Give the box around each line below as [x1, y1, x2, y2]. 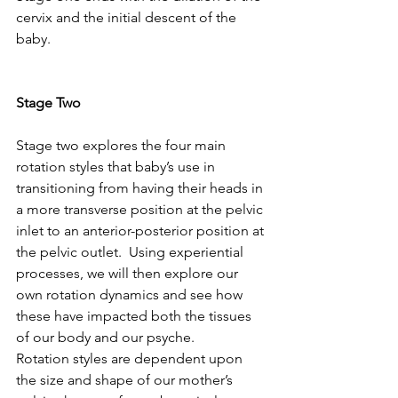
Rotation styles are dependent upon [16, 349, 246, 367]
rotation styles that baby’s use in [16, 157, 219, 175]
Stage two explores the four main [16, 136, 229, 154]
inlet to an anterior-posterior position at [16, 221, 267, 239]
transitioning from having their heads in [16, 179, 267, 196]
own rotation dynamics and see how [16, 285, 246, 303]
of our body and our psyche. [16, 328, 195, 346]
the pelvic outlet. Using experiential [16, 243, 247, 260]
